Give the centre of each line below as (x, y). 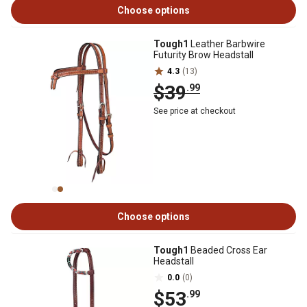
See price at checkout (195, 111)
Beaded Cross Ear (228, 250)
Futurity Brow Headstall (204, 55)
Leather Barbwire (227, 44)
